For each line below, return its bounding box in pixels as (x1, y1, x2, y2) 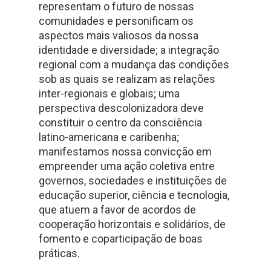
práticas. (39, 247, 81, 260)
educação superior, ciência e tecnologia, (39, 189, 229, 201)
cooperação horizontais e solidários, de (39, 218, 226, 230)
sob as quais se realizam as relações (39, 73, 215, 85)
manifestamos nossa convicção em (39, 145, 212, 158)
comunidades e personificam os (39, 15, 194, 27)
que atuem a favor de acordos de (39, 203, 196, 216)
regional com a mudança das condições (39, 58, 229, 71)
